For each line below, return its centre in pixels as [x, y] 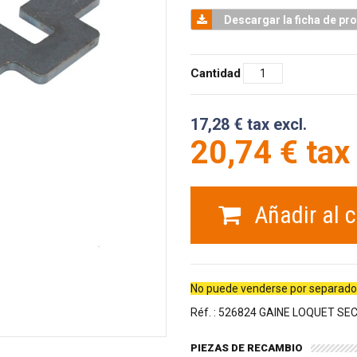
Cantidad [216, 73]
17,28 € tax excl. [249, 124]
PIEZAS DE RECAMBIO [247, 348]
